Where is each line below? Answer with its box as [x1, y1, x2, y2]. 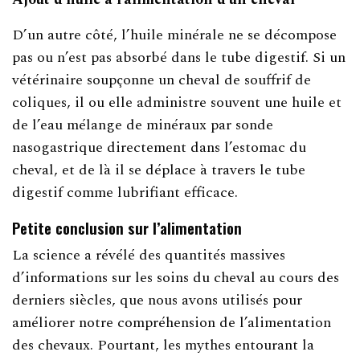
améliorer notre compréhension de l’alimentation [12, 311, 332, 333]
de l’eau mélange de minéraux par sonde [12, 113, 274, 136]
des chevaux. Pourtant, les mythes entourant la [12, 333, 315, 356]
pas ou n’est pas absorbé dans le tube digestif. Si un [12, 46, 346, 68]
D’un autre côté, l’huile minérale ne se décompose [12, 23, 337, 46]
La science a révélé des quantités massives [12, 243, 286, 266]
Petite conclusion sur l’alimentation [12, 215, 242, 239]
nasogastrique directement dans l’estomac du [12, 136, 307, 158]
